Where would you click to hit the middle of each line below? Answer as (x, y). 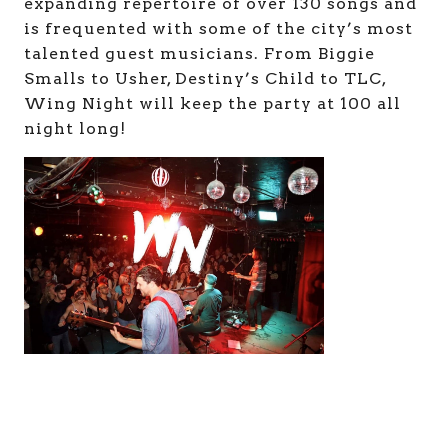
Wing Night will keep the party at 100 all (212, 103)
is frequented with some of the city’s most (218, 28)
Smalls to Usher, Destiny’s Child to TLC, (205, 78)
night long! (75, 128)
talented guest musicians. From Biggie (199, 53)
